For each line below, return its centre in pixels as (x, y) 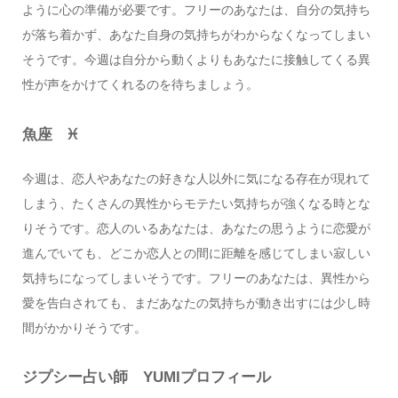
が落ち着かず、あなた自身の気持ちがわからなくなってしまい (196, 35)
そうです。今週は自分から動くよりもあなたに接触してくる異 (196, 60)
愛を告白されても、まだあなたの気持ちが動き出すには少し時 (196, 302)
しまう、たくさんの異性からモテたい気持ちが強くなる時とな (196, 203)
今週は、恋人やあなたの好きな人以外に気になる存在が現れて (196, 178)
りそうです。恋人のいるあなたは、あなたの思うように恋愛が (196, 228)
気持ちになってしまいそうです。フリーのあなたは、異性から (196, 278)
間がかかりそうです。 (84, 327)
